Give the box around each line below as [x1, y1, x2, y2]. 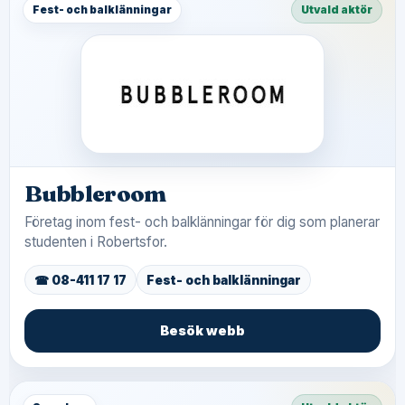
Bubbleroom [24, 180, 166, 207]
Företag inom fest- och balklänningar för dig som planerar [24, 213, 380, 231]
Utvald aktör [301, 3, 372, 16]
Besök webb [160, 323, 245, 338]
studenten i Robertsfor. [24, 233, 167, 250]
